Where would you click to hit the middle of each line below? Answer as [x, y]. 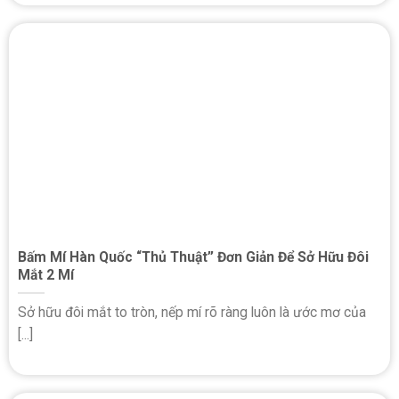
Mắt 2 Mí [48, 274]
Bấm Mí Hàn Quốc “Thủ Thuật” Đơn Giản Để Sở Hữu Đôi [193, 256]
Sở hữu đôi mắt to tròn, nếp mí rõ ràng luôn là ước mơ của [192, 312]
